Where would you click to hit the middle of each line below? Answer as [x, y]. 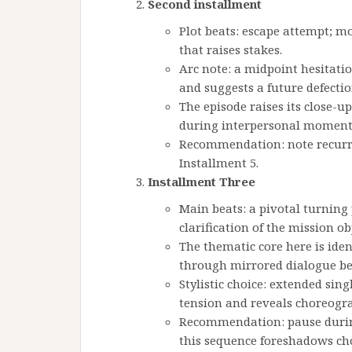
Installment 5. [219, 163]
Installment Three [202, 181]
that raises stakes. [231, 49]
